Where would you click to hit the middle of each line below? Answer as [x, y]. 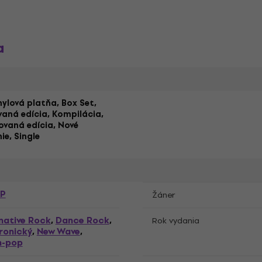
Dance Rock [82, 220]
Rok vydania [175, 221]
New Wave [58, 232]
